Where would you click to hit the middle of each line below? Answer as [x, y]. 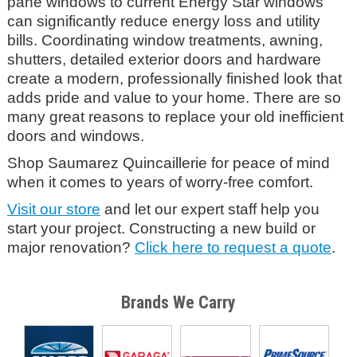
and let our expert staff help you [210, 209]
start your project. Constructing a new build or [161, 228]
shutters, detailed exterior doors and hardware [164, 59]
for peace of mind [270, 163]
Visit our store [53, 209]
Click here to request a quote [233, 247]
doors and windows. [75, 136]
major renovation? [71, 247]
